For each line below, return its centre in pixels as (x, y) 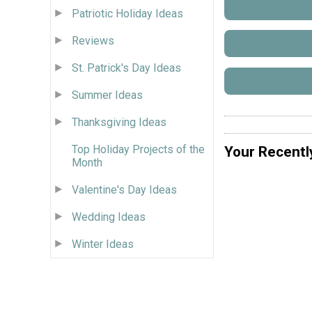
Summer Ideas (107, 95)
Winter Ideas (103, 244)
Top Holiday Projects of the (138, 149)
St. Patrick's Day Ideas (126, 68)
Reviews (93, 40)
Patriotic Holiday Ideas (127, 13)
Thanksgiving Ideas (119, 122)
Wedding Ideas (109, 217)
